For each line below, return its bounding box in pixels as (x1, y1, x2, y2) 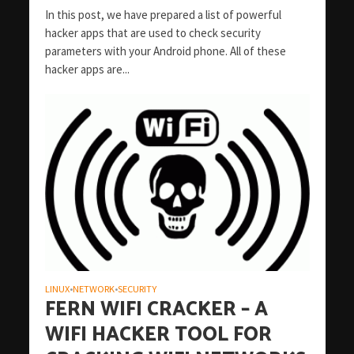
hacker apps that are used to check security (44, 25, 261, 41)
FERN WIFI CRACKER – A (44, 292, 268, 326)
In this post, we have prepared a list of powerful (44, 7, 281, 23)
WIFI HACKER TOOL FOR (44, 318, 272, 352)
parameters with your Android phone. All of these (44, 43, 286, 59)
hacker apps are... (44, 62, 130, 77)
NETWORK (72, 282, 115, 295)
